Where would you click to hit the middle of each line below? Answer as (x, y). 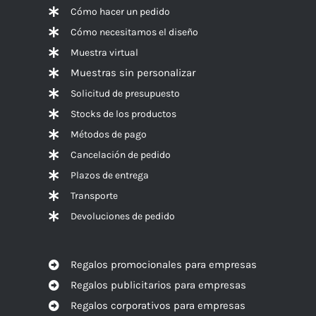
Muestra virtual (104, 52)
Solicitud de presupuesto (125, 93)
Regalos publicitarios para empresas (158, 285)
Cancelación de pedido (120, 154)
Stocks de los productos (123, 114)
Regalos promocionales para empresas (163, 264)
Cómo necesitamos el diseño (134, 32)
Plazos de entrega (109, 175)
